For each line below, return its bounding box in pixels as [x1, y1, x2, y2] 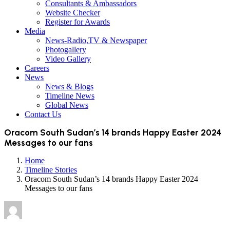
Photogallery [45, 45, 86, 54]
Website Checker [45, 8, 100, 17]
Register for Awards [45, 17, 110, 26]
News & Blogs [45, 82, 93, 91]
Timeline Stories [25, 165, 77, 174]
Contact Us [25, 110, 61, 119]
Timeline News [45, 91, 94, 100]
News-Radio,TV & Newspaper [45, 36, 147, 45]
